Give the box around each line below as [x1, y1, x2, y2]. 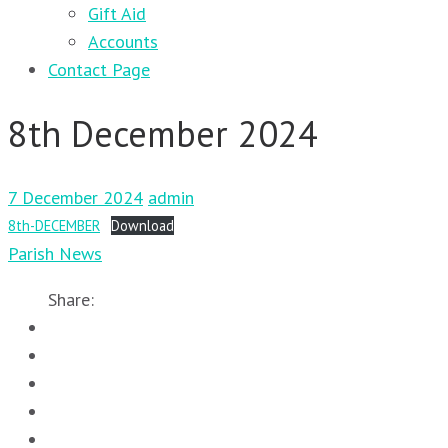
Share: [48, 287, 94, 311]
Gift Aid [88, 2, 146, 25]
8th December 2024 [8, 109, 318, 157]
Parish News [8, 241, 102, 265]
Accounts [88, 30, 158, 53]
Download [110, 215, 174, 235]
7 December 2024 [8, 185, 143, 209]
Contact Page [48, 58, 150, 81]
